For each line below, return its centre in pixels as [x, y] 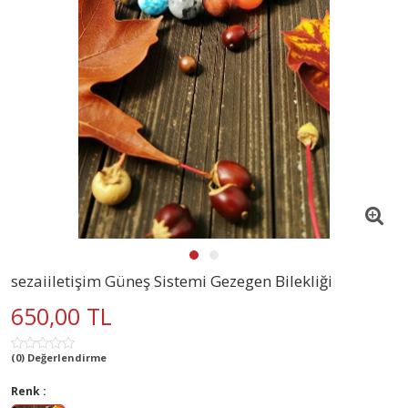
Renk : [29, 391]
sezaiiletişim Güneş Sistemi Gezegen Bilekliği [172, 280]
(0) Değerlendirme [59, 357]
